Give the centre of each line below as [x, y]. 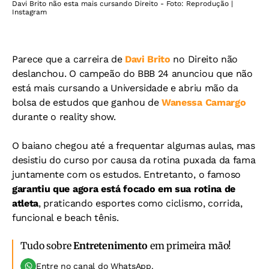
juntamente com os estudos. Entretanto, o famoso [126, 175]
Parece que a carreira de [67, 59]
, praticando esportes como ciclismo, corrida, [141, 204]
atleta [26, 204]
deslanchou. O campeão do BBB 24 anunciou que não [132, 74]
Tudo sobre [47, 246]
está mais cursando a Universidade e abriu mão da [125, 88]
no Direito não [204, 59]
